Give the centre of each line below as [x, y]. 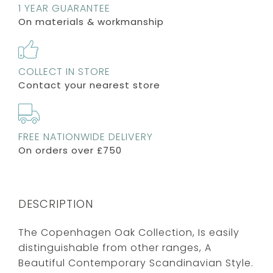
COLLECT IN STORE [64, 71]
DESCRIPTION [56, 204]
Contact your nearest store [89, 85]
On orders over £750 [70, 150]
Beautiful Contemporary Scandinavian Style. [136, 263]
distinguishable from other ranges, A [115, 247]
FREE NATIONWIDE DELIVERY [86, 136]
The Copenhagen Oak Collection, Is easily [129, 232]
